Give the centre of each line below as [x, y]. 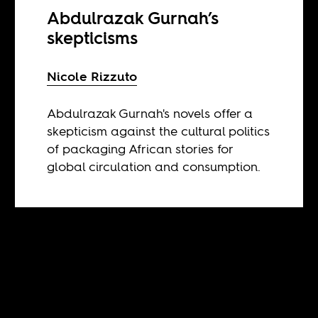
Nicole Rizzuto [92, 76]
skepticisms [93, 38]
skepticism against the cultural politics [159, 131]
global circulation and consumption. [154, 166]
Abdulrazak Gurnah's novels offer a [150, 113]
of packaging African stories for [140, 148]
